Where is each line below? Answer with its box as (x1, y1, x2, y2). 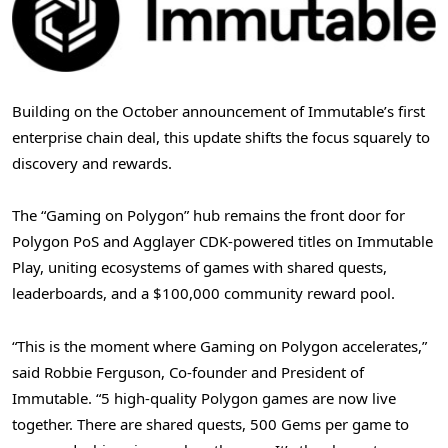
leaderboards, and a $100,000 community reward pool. (12, 283, 395, 304)
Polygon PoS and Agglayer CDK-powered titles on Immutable (12, 231, 433, 252)
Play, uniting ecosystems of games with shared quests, (12, 257, 387, 278)
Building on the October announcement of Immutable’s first (12, 101, 425, 122)
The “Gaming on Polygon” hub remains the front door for (12, 205, 405, 226)
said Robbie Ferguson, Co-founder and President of (12, 361, 364, 382)
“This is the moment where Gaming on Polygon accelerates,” (12, 335, 427, 356)
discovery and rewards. (12, 153, 176, 174)
